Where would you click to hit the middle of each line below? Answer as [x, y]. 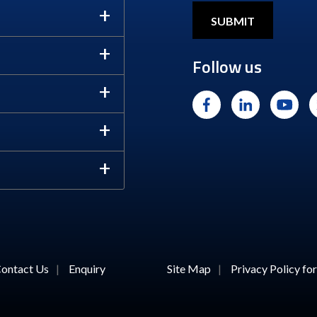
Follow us [227, 66]
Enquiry [87, 268]
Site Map [189, 268]
